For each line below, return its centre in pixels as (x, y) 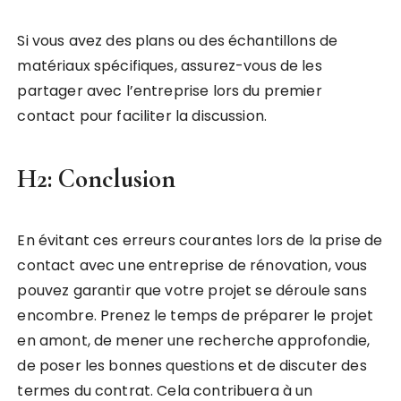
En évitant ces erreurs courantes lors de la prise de (200, 241)
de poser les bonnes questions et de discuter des (192, 366)
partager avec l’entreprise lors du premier (170, 91)
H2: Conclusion (97, 179)
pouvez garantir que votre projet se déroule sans (192, 291)
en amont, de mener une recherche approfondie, (194, 341)
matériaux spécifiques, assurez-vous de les (170, 66)
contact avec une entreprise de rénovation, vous (192, 266)
